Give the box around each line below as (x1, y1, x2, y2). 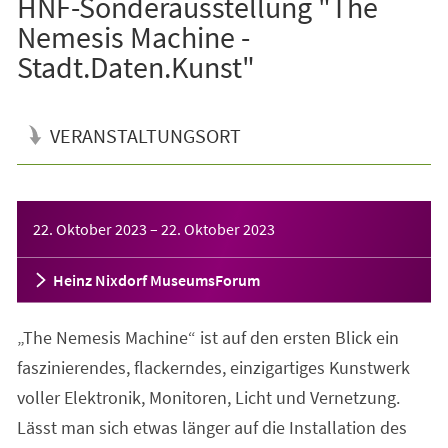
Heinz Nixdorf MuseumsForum (52, 269, 260, 290)
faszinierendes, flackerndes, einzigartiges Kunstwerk (16, 355, 410, 379)
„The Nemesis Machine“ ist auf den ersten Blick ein (16, 325, 399, 349)
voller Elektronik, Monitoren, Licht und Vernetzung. (16, 385, 400, 409)
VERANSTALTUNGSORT (49, 122, 241, 148)
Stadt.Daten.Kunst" (16, 47, 255, 86)
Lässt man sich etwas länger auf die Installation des (16, 415, 407, 439)
